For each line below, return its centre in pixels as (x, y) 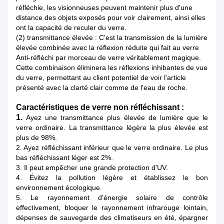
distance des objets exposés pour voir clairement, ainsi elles (111, 18)
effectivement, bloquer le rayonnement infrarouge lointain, (112, 208)
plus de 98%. (36, 138)
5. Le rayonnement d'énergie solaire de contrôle (112, 198)
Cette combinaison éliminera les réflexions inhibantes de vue (112, 68)
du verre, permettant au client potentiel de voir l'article (101, 78)
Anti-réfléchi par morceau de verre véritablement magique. (108, 58)
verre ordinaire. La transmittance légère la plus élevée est (112, 128)
